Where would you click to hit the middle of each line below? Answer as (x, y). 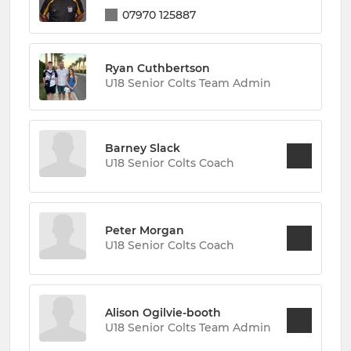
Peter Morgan (145, 230)
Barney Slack (143, 148)
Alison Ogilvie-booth (163, 312)
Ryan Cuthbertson (157, 69)
